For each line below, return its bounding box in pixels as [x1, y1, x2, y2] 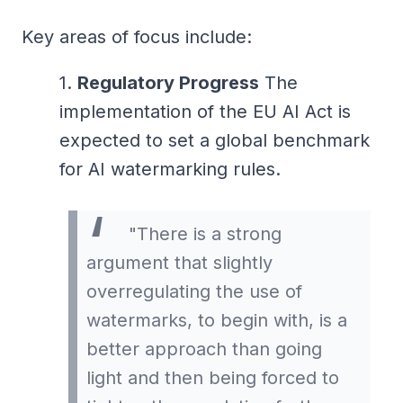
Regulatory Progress [77, 71, 259, 94]
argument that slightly [86, 251, 273, 273]
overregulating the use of [86, 280, 302, 302]
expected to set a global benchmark [59, 129, 370, 151]
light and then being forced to [86, 366, 339, 389]
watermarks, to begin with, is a [86, 309, 347, 331]
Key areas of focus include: [22, 25, 252, 48]
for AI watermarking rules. [59, 157, 281, 180]
